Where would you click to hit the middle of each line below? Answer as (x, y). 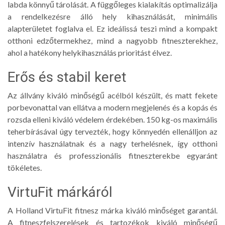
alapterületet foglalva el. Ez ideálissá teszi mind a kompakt (113, 28)
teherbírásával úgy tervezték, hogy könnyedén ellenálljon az (113, 131)
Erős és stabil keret (67, 77)
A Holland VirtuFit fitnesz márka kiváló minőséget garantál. (113, 210)
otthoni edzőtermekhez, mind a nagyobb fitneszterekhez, (113, 40)
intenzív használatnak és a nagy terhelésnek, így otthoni (113, 143)
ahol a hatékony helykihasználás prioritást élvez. (90, 52)
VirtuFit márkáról (60, 192)
